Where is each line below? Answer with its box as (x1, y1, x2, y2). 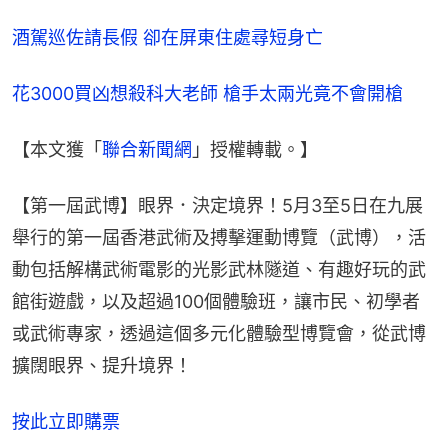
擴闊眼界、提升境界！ (12, 354, 192, 376)
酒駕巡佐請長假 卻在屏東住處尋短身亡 (12, 26, 323, 48)
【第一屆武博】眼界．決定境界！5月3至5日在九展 (12, 194, 423, 216)
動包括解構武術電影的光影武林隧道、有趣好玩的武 (12, 258, 426, 280)
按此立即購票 (12, 410, 120, 432)
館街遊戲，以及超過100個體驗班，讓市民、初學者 (12, 290, 420, 312)
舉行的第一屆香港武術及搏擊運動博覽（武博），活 (12, 226, 426, 248)
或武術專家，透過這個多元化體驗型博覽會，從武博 (12, 322, 426, 344)
